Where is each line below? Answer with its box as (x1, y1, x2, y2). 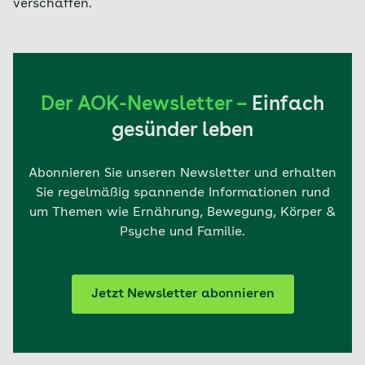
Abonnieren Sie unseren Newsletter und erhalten (29, 167, 336, 180)
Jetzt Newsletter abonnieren (90, 288, 275, 301)
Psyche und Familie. (120, 226, 245, 239)
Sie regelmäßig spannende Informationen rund (35, 187, 330, 200)
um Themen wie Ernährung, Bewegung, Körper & (29, 206, 336, 219)
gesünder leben (112, 121, 253, 141)
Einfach (252, 95, 324, 115)
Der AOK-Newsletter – (41, 95, 252, 115)
